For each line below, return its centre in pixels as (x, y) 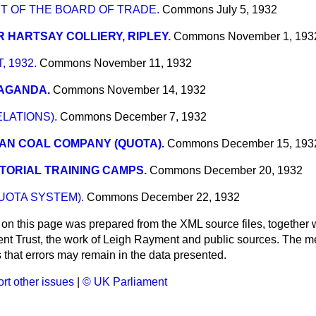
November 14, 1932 (157, 90)
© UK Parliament (125, 282)
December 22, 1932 (190, 197)
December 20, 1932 (253, 171)
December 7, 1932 (160, 117)
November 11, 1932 (143, 63)
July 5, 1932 (247, 10)
